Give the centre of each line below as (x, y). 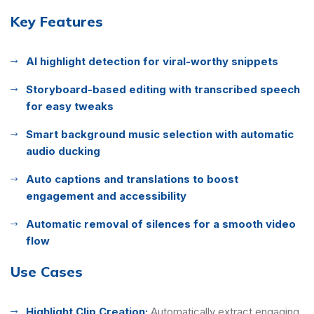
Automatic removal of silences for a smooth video (161, 224)
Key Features (57, 21)
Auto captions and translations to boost (132, 179)
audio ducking (63, 151)
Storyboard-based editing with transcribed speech (163, 89)
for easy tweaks (70, 106)
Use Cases (47, 271)
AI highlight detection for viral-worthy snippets (152, 61)
